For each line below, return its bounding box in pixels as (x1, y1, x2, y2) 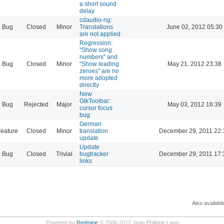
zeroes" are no (79, 67, 119, 74)
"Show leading (79, 60, 119, 67)
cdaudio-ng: (79, 16, 112, 23)
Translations (79, 23, 113, 30)
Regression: (79, 39, 112, 46)
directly (79, 81, 99, 88)
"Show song (79, 46, 112, 53)
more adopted (79, 74, 117, 81)
